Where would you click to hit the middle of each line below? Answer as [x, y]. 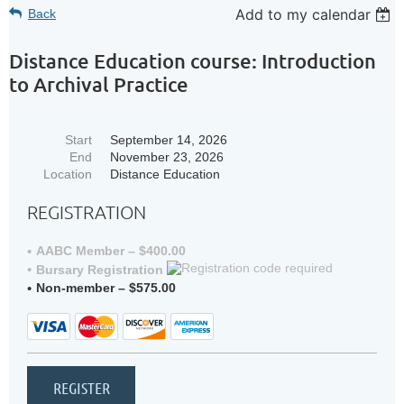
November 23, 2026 [167, 156]
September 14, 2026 [169, 139]
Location [68, 174]
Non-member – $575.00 [106, 287]
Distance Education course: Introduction [193, 60]
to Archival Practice [99, 84]
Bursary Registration [101, 269]
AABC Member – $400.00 [111, 250]
